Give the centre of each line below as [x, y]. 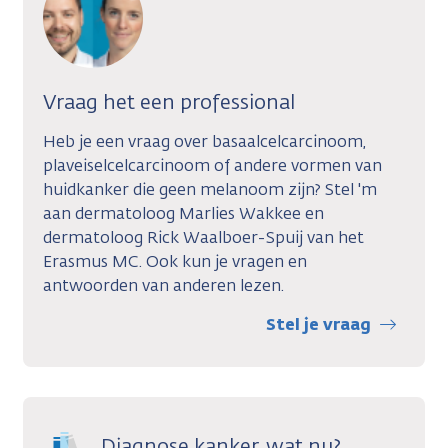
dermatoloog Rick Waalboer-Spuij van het [203, 237]
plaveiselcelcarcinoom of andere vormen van [212, 165]
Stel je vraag [318, 324]
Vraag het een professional [169, 101]
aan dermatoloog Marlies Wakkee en [183, 213]
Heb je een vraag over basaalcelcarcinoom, [204, 141]
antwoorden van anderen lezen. [165, 285]
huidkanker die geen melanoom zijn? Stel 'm [210, 189]
